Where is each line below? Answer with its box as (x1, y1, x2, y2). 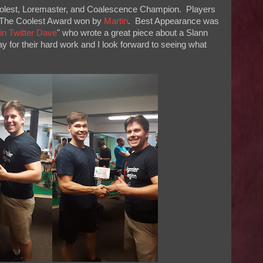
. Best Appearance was (128, 16, 219, 26)
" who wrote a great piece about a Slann (57, 28, 208, 38)
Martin (104, 16, 128, 26)
